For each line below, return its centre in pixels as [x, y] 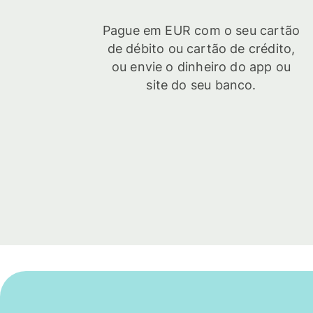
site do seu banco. [201, 85]
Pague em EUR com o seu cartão [201, 31]
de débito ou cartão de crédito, [201, 49]
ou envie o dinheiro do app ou [201, 67]
